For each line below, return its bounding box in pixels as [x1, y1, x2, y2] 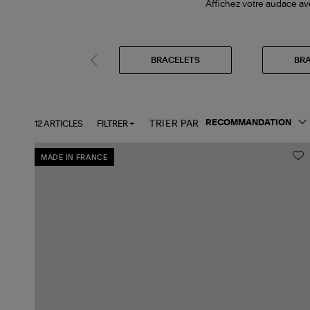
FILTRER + [97, 119, 136, 128]
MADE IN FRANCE [41, 154, 108, 162]
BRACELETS [151, 55, 200, 64]
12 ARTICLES [35, 119, 83, 128]
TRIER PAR [149, 119, 199, 129]
